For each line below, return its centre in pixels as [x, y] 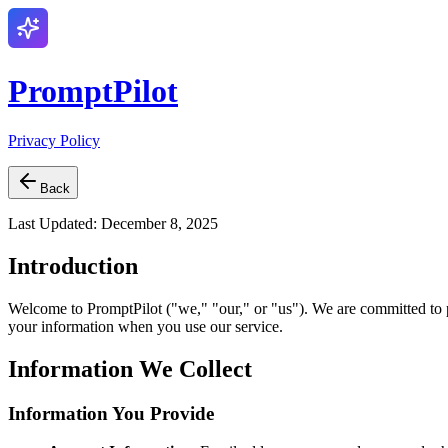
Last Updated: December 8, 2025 [113, 223]
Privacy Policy [54, 140]
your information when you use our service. [145, 326]
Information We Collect [130, 368]
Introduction [73, 265]
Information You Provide [111, 413]
